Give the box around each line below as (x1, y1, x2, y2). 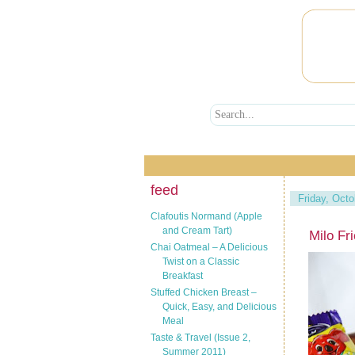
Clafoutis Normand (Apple (151, 210, 262, 222)
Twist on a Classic (162, 255, 239, 267)
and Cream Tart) (162, 224, 232, 236)
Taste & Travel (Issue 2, (151, 331, 250, 343)
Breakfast (162, 269, 203, 281)
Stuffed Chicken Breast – (151, 286, 257, 298)
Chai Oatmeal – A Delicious (151, 241, 268, 253)
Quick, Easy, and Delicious (162, 300, 277, 312)
